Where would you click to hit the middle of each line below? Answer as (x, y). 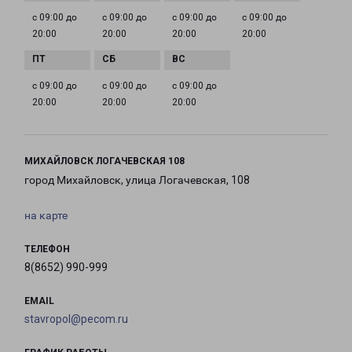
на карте (46, 216)
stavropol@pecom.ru (76, 319)
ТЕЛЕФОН (47, 249)
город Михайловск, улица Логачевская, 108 (137, 180)
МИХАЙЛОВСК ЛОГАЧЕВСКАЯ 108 (104, 161)
